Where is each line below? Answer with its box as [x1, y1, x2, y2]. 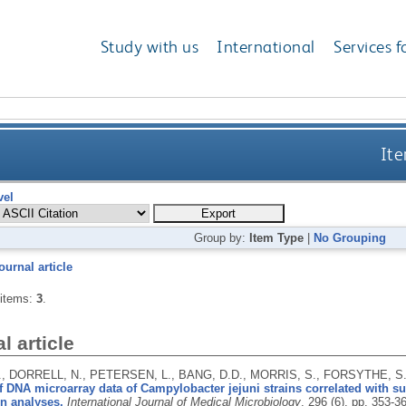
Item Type [249, 230, 304, 245]
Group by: [194, 230, 250, 245]
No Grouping [314, 230, 387, 245]
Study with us [100, 36, 199, 58]
